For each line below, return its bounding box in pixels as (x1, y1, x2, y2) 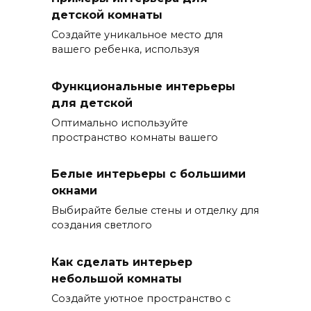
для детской (51, 96, 133, 110)
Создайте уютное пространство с (51, 292, 230, 305)
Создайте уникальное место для (51, 28, 223, 42)
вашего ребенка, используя (51, 43, 199, 56)
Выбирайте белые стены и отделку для (51, 204, 259, 217)
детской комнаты (51, 8, 162, 22)
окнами (51, 183, 97, 197)
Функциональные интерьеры (51, 79, 235, 93)
